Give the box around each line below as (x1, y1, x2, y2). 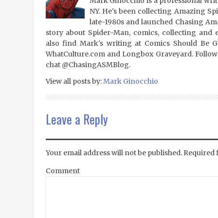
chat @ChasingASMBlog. (45, 60, 130, 69)
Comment (45, 166, 80, 175)
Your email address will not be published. (45, 148, 182, 157)
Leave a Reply (45, 109, 108, 128)
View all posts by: (45, 76, 103, 86)
